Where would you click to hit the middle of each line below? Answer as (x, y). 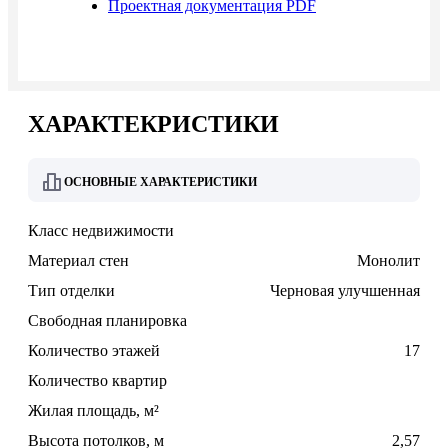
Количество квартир (97, 381)
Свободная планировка (107, 321)
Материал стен (78, 261)
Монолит (388, 261)
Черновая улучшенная (345, 291)
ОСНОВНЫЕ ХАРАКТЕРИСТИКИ (160, 181)
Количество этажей (94, 351)
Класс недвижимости (101, 231)
